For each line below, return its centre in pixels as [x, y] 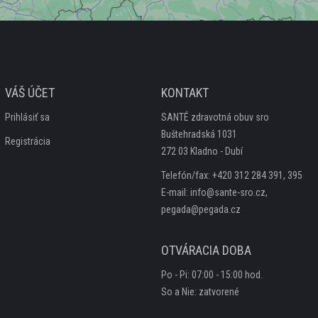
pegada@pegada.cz [201, 209]
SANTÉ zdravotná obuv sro [215, 117]
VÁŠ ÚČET [29, 93]
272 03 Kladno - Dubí [202, 151]
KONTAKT [185, 93]
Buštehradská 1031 [199, 134]
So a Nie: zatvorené [201, 292]
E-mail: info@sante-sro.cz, [215, 192]
